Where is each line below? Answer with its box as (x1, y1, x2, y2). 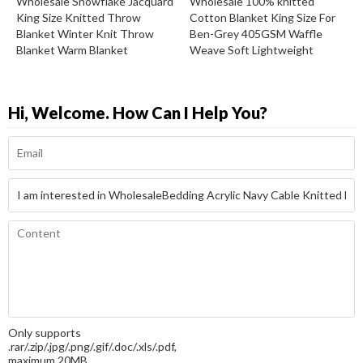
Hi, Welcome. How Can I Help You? (8, 103, 267, 123)
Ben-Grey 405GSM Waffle (190, 27, 322, 41)
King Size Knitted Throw (16, 11, 141, 25)
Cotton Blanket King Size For (190, 11, 335, 25)
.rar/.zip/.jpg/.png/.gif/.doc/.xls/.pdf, (8, 340, 177, 354)
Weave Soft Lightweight (190, 43, 314, 58)
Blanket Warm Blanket (16, 43, 128, 58)
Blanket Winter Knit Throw (16, 27, 154, 41)
